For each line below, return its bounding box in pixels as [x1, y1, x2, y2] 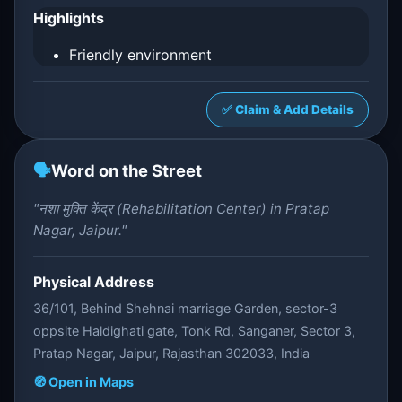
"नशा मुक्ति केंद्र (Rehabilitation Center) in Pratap [33, 200, 329, 217]
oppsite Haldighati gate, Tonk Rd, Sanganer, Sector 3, [33, 323, 355, 338]
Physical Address [33, 273, 154, 291]
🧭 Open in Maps [33, 374, 134, 389]
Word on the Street [51, 161, 202, 180]
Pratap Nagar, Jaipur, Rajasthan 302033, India [33, 345, 310, 361]
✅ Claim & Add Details [222, 102, 354, 117]
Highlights [33, 9, 104, 27]
